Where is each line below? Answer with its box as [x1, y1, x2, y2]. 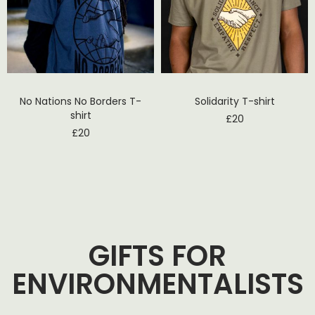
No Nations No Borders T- [20, 94, 141, 108]
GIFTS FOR [89, 236, 226, 276]
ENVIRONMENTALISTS [11, 264, 304, 304]
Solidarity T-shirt [194, 94, 275, 108]
